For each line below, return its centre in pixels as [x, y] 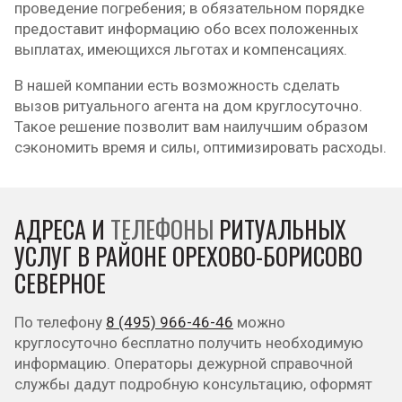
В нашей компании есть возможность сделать [177, 85]
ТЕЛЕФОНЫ [162, 229]
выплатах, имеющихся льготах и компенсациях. [181, 49]
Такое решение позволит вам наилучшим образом [191, 127]
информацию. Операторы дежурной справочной [184, 363]
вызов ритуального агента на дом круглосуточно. [188, 106]
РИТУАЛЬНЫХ [280, 229]
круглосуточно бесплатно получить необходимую [189, 343]
